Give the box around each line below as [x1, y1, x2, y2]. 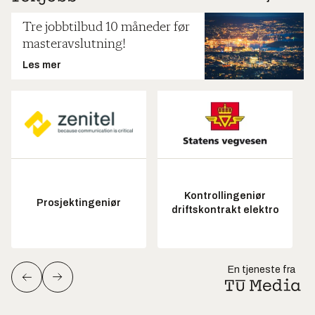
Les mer [22, 60, 61, 71]
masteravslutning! [22, 37, 126, 52]
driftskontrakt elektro [171, 205, 279, 216]
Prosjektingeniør [37, 198, 121, 209]
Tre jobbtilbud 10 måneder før [22, 20, 190, 35]
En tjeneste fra [228, 264, 295, 275]
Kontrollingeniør [184, 191, 266, 202]
